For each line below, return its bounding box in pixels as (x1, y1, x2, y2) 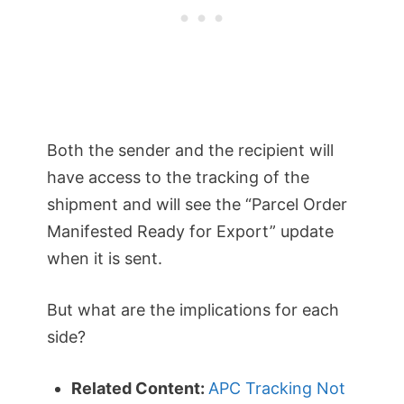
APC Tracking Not (208, 378, 345, 398)
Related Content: (71, 378, 208, 398)
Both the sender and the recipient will (47, 140, 334, 160)
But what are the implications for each (47, 299, 339, 319)
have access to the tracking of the (47, 167, 309, 187)
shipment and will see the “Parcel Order (47, 194, 347, 214)
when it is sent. (47, 248, 162, 268)
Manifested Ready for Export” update (47, 221, 334, 241)
